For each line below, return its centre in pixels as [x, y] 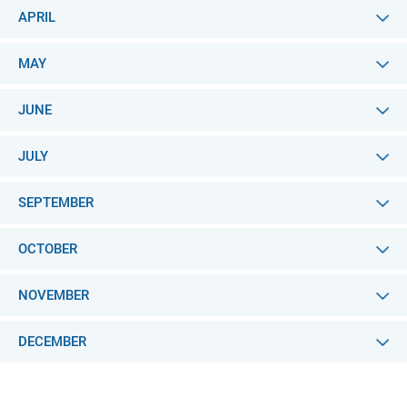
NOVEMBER [54, 295]
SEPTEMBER [56, 203]
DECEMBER [52, 342]
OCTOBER [48, 249]
